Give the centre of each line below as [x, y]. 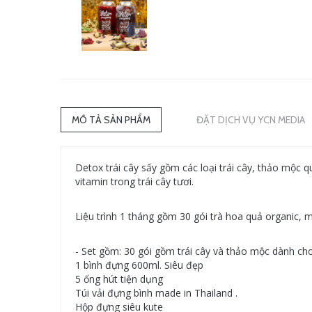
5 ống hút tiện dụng [119, 279]
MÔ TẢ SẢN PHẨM [111, 120]
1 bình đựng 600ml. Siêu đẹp [139, 265]
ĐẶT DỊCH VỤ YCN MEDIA [251, 120]
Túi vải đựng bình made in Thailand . [156, 293]
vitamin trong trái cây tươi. [134, 181]
